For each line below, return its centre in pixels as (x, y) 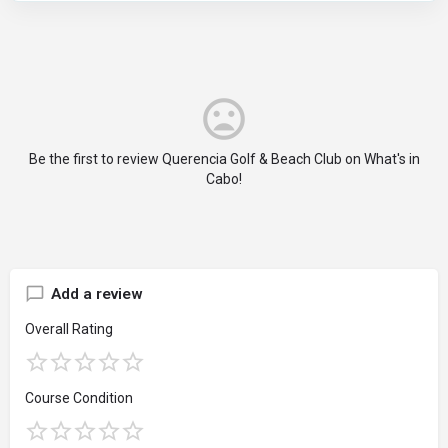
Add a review (97, 293)
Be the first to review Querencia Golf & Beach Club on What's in (224, 158)
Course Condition (79, 397)
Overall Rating (69, 328)
